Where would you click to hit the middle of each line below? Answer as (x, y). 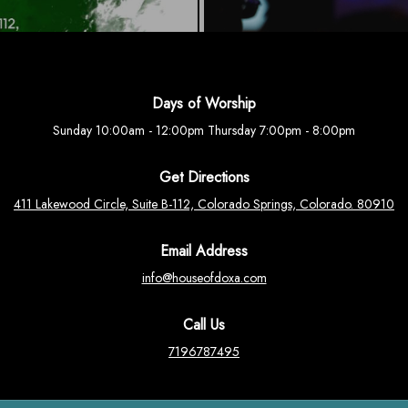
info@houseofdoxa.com (204, 278)
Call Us (204, 325)
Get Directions (204, 177)
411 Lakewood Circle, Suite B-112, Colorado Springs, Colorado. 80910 (204, 204)
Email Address (204, 251)
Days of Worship (204, 103)
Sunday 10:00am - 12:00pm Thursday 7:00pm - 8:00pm (204, 130)
